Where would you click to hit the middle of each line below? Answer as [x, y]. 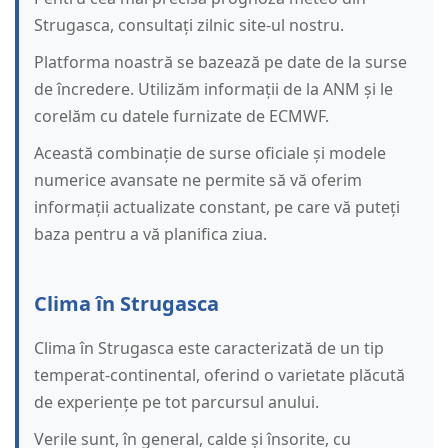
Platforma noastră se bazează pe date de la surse [220, 62]
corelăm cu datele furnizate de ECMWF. [181, 116]
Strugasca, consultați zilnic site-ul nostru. [189, 25]
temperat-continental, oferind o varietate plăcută [219, 375]
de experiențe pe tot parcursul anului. [176, 402]
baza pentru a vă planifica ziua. [150, 234]
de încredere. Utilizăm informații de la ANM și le [213, 89]
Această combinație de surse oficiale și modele [210, 153]
